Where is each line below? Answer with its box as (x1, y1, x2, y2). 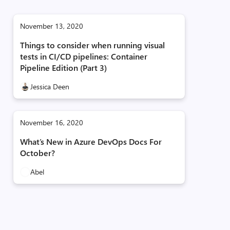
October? (20, 147, 55, 158)
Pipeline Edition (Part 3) (20, 62, 107, 73)
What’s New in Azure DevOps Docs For (20, 136, 162, 147)
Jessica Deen (30, 82, 69, 91)
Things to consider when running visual (20, 40, 165, 50)
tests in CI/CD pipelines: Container (20, 51, 147, 62)
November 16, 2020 (20, 118, 83, 127)
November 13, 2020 (20, 21, 83, 31)
